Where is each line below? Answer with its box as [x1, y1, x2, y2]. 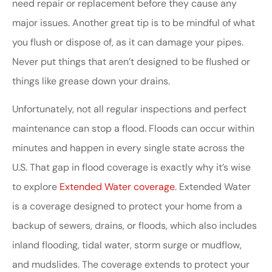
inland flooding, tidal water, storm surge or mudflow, [12, 239, 242, 252]
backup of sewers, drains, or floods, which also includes [12, 219, 257, 233]
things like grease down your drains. [12, 74, 170, 87]
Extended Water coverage [59, 180, 175, 194]
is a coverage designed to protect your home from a [12, 200, 242, 213]
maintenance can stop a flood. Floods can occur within [12, 122, 254, 135]
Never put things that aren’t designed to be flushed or [12, 55, 250, 68]
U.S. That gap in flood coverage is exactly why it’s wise [12, 161, 251, 174]
